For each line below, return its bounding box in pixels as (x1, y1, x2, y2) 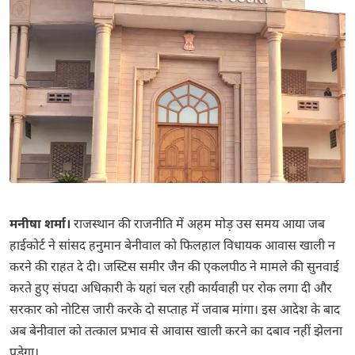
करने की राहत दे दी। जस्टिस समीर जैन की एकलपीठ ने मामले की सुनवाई (10, 260, 339, 277)
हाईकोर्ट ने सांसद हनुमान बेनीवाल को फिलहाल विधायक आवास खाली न (10, 239, 335, 256)
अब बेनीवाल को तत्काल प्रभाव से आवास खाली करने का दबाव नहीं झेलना (10, 324, 342, 342)
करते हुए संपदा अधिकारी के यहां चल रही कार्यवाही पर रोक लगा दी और (10, 281, 332, 299)
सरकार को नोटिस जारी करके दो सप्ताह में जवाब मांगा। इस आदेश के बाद (10, 303, 340, 320)
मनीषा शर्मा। (10, 217, 71, 235)
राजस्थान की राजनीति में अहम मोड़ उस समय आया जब (71, 217, 325, 235)
